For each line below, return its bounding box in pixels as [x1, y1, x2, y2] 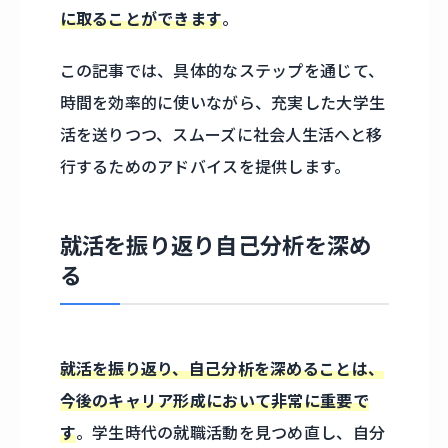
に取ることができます [59, 8, 223, 29]
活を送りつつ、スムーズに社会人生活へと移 [59, 124, 383, 145]
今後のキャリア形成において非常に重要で [59, 390, 369, 411]
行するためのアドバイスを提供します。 [59, 156, 351, 177]
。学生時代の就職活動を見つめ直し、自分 [75, 422, 386, 443]
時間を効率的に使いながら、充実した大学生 [59, 92, 386, 113]
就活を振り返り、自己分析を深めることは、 [59, 358, 385, 379]
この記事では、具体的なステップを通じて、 [59, 60, 385, 81]
